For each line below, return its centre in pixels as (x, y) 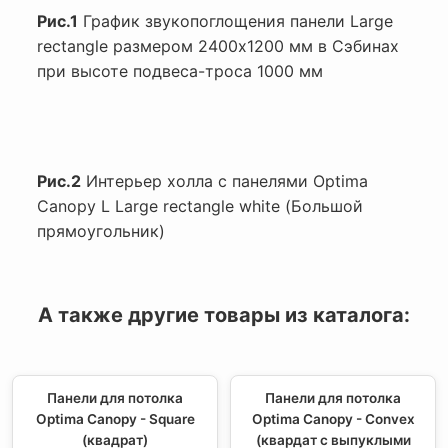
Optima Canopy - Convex (333, 419)
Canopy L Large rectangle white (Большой (200, 206)
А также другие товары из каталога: (224, 315)
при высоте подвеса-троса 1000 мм (180, 71)
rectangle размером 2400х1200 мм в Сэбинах (218, 46)
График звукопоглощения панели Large (235, 21)
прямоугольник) (101, 231)
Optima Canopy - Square (115, 419)
